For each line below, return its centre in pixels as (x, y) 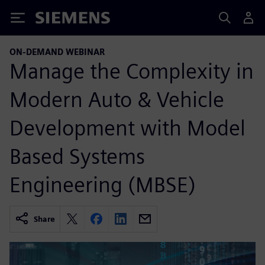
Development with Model (127, 127)
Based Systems (77, 156)
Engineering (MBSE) (103, 184)
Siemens (55, 20)
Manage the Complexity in (132, 71)
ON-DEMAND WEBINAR (57, 52)
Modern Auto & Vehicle (117, 99)
